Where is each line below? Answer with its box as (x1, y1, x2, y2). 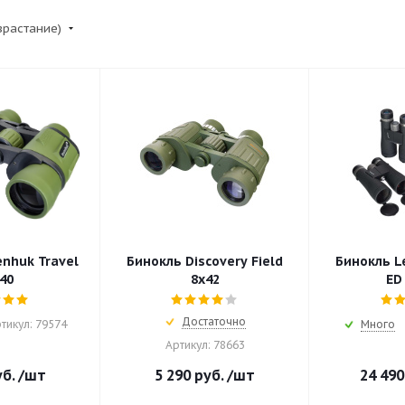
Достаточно (182, 315, 247, 329)
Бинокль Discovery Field (127, 253, 284, 270)
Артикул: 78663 (165, 338, 245, 353)
